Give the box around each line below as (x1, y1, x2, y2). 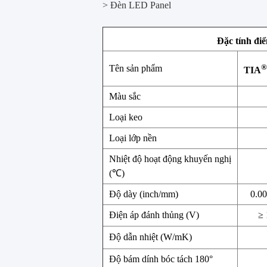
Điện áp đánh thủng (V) (109, 210, 199, 221)
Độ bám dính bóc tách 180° (109, 254, 213, 265)
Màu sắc (109, 91, 141, 102)
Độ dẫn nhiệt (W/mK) (109, 232, 192, 243)
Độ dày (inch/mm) (109, 189, 178, 200)
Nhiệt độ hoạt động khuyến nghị (109, 154, 231, 164)
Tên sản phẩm (109, 63, 162, 74)
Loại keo (109, 112, 142, 123)
